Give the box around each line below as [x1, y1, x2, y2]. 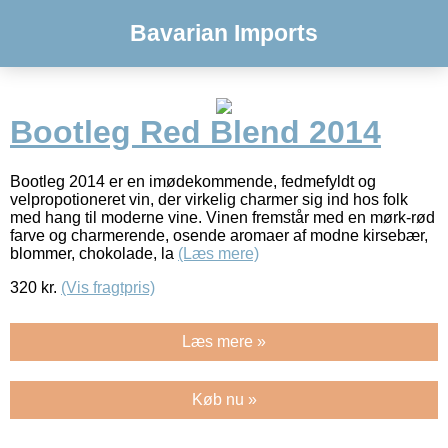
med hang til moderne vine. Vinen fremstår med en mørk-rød [10, 208, 435, 226]
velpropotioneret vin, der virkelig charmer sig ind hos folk [10, 190, 408, 208]
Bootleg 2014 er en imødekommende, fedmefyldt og [10, 172, 376, 190]
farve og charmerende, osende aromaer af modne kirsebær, [10, 226, 428, 244]
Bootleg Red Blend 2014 [10, 114, 381, 151]
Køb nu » [191, 390, 257, 408]
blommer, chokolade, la [10, 244, 178, 262]
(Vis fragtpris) [61, 278, 155, 296]
